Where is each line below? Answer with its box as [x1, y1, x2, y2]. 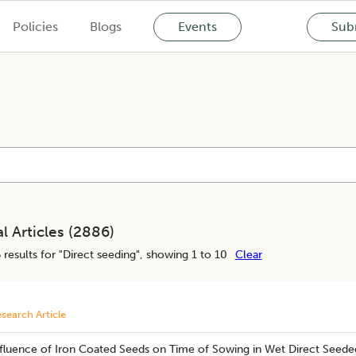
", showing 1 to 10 [135, 247, 227, 261]
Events [177, 18, 217, 34]
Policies [12, 18, 58, 34]
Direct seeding [62, 247, 136, 261]
